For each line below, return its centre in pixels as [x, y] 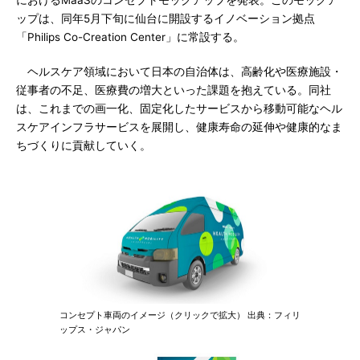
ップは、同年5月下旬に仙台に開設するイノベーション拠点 [166, 18]
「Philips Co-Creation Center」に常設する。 [130, 37]
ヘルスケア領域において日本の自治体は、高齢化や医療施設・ [179, 72]
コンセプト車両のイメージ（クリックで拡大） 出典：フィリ [180, 315]
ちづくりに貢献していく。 [84, 145]
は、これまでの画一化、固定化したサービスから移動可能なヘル [179, 108]
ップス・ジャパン [95, 329]
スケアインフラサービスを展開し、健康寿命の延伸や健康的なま [179, 127]
